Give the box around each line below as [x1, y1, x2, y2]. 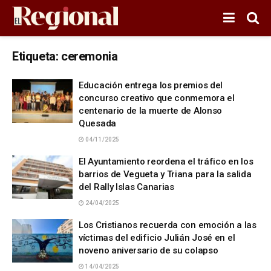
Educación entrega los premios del [79, 80, 223, 91]
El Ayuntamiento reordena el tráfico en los [79, 156, 253, 167]
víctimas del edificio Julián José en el [79, 232, 235, 243]
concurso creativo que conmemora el [79, 93, 235, 103]
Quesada [79, 118, 116, 129]
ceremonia [61, 49, 118, 64]
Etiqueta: [12, 49, 61, 64]
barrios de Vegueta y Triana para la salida [79, 169, 252, 180]
